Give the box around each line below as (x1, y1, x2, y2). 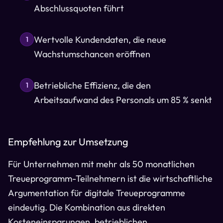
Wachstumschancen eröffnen (34, 48, 150, 60)
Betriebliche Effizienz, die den (34, 80, 151, 91)
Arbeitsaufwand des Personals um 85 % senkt (34, 94, 212, 106)
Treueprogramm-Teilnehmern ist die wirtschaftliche (8, 173, 213, 184)
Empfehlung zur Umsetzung (8, 135, 128, 148)
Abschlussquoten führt (34, 2, 124, 14)
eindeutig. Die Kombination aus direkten (8, 202, 165, 213)
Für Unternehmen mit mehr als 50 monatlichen (8, 158, 195, 170)
